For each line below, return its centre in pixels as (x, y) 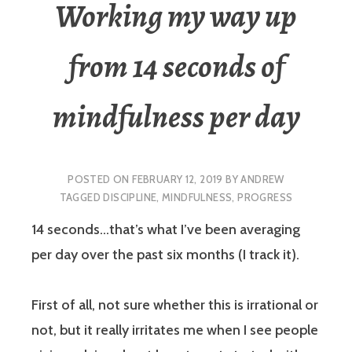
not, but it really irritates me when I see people (175, 330)
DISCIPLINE (130, 197)
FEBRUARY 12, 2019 (178, 179)
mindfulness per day (176, 117)
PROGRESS (265, 197)
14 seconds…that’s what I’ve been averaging (166, 230)
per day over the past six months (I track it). (165, 255)
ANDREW (262, 179)
